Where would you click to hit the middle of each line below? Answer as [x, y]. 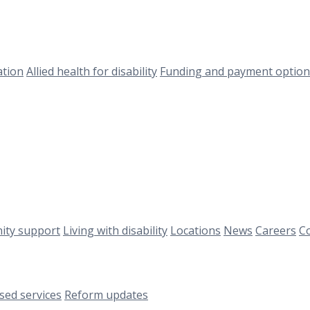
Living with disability [115, 230]
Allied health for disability [92, 71]
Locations [195, 230]
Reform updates [106, 295]
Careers [276, 230]
